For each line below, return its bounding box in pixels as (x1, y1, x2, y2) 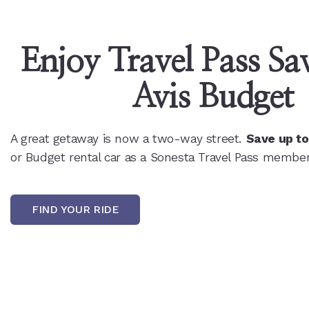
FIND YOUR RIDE (32, 202, 119, 216)
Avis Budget (132, 81, 293, 114)
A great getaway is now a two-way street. (10, 130, 246, 146)
